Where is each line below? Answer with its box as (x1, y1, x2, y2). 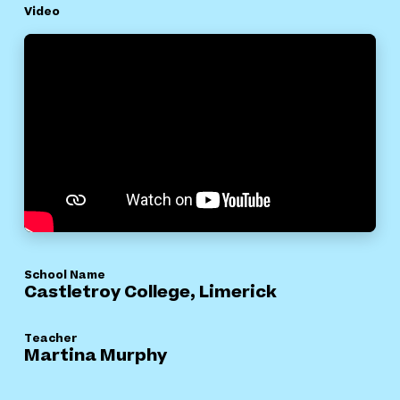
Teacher (24, 329, 77, 346)
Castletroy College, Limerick (24, 279, 277, 304)
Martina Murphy (24, 343, 167, 368)
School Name (24, 266, 105, 283)
